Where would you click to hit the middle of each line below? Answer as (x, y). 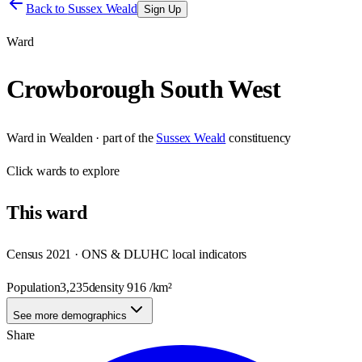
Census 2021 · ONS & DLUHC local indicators (127, 254)
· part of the (123, 137)
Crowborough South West (143, 89)
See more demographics (70, 315)
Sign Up (162, 9)
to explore (93, 170)
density (108, 287)
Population (34, 287)
